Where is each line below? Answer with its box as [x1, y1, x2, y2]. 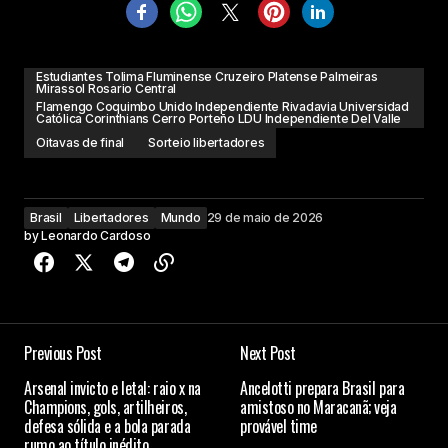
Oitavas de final [36, 135, 125, 151]
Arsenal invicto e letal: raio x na [24, 376, 201, 401]
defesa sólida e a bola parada [24, 414, 191, 439]
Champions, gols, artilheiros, [24, 395, 187, 420]
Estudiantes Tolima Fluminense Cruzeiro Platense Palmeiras [36, 69, 378, 85]
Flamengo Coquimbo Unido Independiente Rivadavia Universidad [36, 99, 409, 115]
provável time [240, 414, 317, 439]
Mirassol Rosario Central [36, 81, 177, 97]
